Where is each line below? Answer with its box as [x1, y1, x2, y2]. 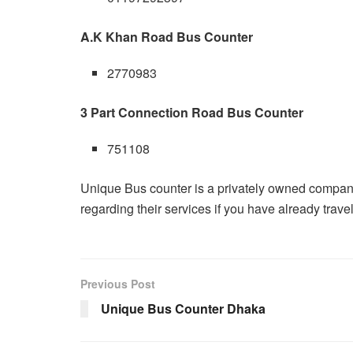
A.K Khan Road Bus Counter [80, 28, 253, 46]
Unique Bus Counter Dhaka [101, 299, 266, 318]
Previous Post [80, 276, 155, 292]
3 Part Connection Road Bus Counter [80, 103, 303, 122]
